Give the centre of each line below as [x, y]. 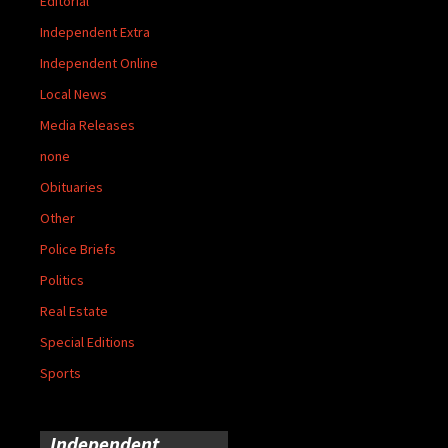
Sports [60, 372]
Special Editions [87, 341]
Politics [62, 279]
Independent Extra [95, 31]
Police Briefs [78, 248]
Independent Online [99, 62]
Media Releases [87, 124]
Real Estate [74, 310]
